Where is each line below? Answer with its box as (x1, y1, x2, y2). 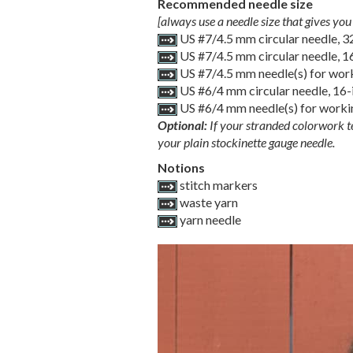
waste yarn (176, 195, 238, 210)
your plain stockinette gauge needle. (157, 135, 335, 150)
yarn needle (176, 212, 241, 227)
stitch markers (176, 177, 258, 192)
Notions (157, 160, 205, 175)
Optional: (157, 117, 210, 132)
